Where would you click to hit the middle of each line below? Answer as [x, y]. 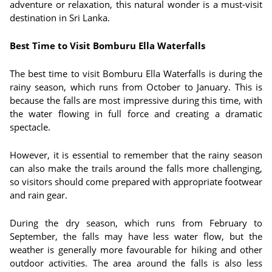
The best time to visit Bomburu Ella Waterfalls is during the [136, 73]
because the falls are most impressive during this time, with [136, 100]
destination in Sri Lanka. [60, 18]
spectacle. [30, 127]
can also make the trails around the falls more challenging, [136, 168]
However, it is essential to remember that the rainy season [136, 155]
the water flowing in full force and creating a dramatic [136, 114]
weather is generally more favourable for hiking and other [136, 250]
